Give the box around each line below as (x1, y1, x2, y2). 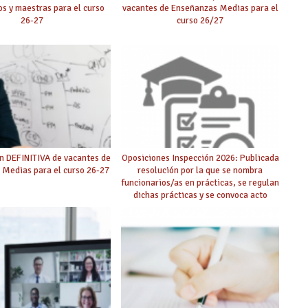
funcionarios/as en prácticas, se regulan (121, 176, 279, 188)
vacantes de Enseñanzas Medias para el (122, 1, 278, 14)
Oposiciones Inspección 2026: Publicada (121, 151, 279, 164)
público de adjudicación (153, 201, 247, 213)
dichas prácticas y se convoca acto (133, 188, 267, 201)
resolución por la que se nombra (137, 164, 263, 176)
